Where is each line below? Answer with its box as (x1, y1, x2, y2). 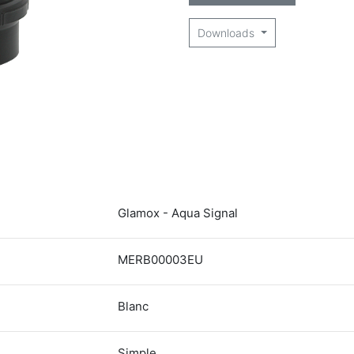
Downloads (198, 26, 258, 40)
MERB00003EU (118, 252, 203, 267)
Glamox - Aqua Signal (118, 205, 238, 220)
